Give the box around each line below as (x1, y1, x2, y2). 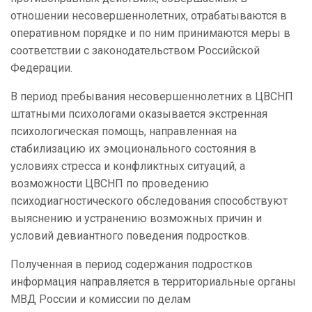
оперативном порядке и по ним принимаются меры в (10, 26, 290, 40)
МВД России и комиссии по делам (10, 292, 191, 306)
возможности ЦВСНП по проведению (10, 177, 209, 191)
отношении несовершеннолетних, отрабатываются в (10, 9, 287, 23)
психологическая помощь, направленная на (10, 125, 237, 139)
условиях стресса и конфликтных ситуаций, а (10, 159, 245, 173)
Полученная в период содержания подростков (10, 258, 253, 272)
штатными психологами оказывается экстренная (10, 107, 267, 121)
